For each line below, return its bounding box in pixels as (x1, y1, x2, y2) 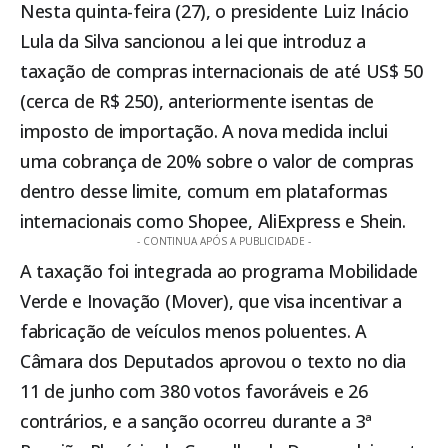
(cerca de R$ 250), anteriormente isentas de (20, 89, 375, 114)
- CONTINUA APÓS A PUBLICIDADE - (137, 234, 311, 249)
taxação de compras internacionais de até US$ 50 (20, 59, 423, 84)
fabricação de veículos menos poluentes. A (20, 319, 367, 344)
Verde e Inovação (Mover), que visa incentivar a (20, 289, 402, 314)
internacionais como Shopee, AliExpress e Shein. (20, 209, 406, 234)
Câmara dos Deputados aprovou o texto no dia (20, 349, 407, 374)
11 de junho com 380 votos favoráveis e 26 (20, 379, 368, 404)
